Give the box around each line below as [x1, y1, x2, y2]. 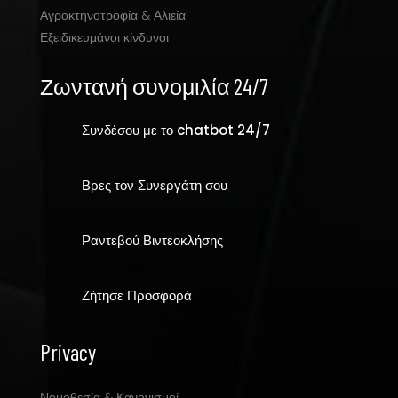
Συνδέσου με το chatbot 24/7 [81, 121, 270, 140]
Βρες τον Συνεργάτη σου [81, 176, 227, 195]
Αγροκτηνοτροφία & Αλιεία [39, 6, 186, 25]
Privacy [39, 338, 96, 366]
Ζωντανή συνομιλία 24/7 [39, 73, 267, 100]
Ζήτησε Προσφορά [81, 286, 192, 306]
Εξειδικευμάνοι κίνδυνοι [39, 28, 169, 47]
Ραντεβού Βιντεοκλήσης [81, 231, 223, 251]
